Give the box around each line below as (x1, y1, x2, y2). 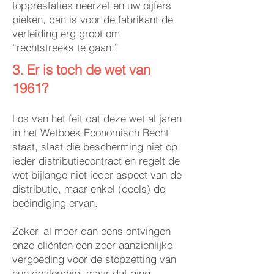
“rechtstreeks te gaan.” (12, 41, 122, 54)
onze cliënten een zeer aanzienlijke (12, 239, 172, 251)
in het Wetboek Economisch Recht (12, 126, 169, 139)
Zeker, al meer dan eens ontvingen (12, 224, 171, 237)
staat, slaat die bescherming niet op (12, 140, 177, 153)
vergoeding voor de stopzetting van (12, 253, 176, 265)
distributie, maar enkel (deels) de (12, 182, 165, 195)
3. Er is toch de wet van (12, 61, 150, 78)
